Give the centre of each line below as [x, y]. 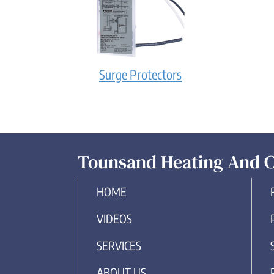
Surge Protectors [140, 74]
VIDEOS [114, 218]
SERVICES [119, 245]
